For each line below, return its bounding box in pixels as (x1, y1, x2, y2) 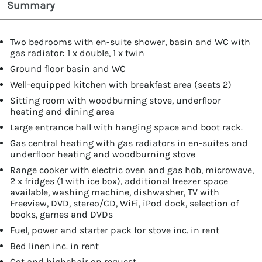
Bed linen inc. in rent (10, 240, 99, 251)
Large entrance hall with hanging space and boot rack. (10, 121, 243, 133)
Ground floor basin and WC (10, 63, 126, 74)
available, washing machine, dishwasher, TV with (10, 186, 219, 198)
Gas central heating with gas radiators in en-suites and (10, 137, 248, 149)
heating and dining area (10, 105, 115, 117)
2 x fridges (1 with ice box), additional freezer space (10, 175, 228, 187)
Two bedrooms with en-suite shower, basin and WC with (10, 36, 250, 47)
